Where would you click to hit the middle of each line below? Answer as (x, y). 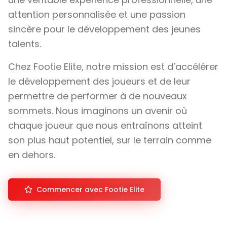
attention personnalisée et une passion (97, 14)
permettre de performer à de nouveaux (98, 96)
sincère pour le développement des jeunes (104, 29)
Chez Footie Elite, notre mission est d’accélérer (113, 66)
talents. (25, 44)
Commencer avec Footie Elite (90, 189)
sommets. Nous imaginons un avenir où (98, 110)
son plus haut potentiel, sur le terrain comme (110, 140)
